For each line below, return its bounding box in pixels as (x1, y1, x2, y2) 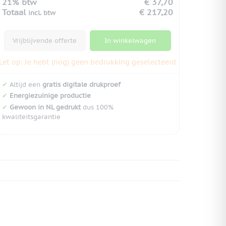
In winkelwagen (104, 36, 156, 45)
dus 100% (81, 103, 114, 112)
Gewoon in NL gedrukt (10, 103, 81, 112)
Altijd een (8, 80, 42, 89)
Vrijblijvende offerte (13, 36, 77, 45)
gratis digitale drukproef (42, 80, 121, 89)
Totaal (2, 7, 28, 17)
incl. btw (28, 8, 55, 17)
